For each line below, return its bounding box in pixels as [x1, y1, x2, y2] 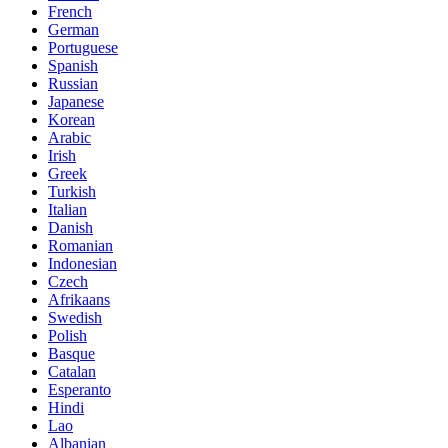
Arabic [48, 128, 91, 146]
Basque [48, 344, 95, 362]
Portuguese [48, 38, 118, 56]
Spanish [48, 56, 98, 74]
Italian [48, 200, 87, 218]
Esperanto [48, 380, 111, 398]
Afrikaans [48, 290, 110, 308]
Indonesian [48, 254, 117, 272]
